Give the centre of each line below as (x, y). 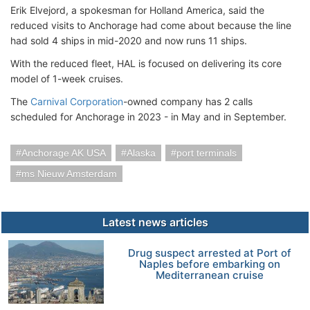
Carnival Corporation (77, 101)
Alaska (141, 153)
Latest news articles (155, 222)
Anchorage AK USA (64, 153)
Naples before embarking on (209, 264)
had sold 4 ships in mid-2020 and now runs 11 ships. (129, 40)
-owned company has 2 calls (188, 101)
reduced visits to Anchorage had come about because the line (151, 25)
